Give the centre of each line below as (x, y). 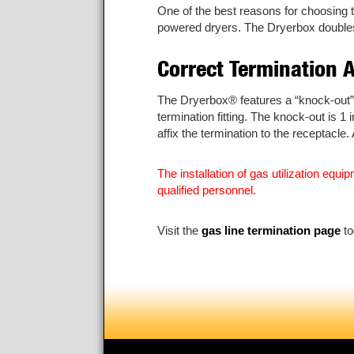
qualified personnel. (207, 190)
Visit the (179, 230)
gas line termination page (271, 230)
